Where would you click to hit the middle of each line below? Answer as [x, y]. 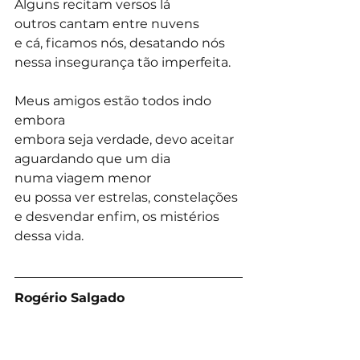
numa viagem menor [83, 178]
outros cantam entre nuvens [107, 24]
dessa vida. [49, 236]
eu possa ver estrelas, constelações [126, 198]
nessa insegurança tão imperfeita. [123, 63]
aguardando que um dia [92, 159]
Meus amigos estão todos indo [115, 101]
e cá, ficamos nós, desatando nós [120, 43]
